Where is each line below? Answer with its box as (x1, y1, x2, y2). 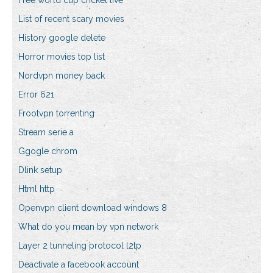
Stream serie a (18, 127, 74, 138)
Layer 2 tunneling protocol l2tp (18, 241, 141, 251)
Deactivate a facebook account (18, 260, 139, 270)
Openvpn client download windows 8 (18, 203, 167, 213)
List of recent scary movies (18, 14, 124, 24)
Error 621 (18, 90, 54, 100)
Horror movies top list (18, 52, 105, 62)
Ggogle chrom (18, 146, 77, 157)
